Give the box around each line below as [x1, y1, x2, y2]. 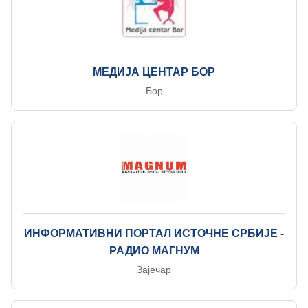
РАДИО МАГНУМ [109, 245, 199, 256]
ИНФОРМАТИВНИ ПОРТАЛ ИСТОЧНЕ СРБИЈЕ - [24, 228, 284, 239]
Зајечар [137, 264, 171, 275]
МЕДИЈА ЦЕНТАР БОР [93, 66, 215, 78]
